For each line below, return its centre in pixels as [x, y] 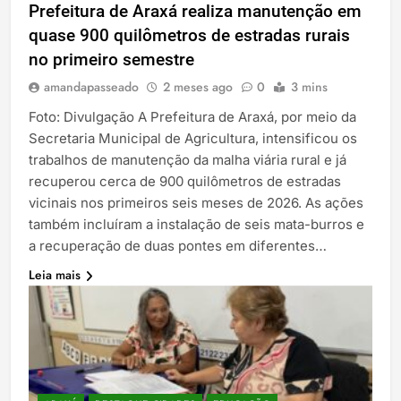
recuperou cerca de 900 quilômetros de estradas [185, 182]
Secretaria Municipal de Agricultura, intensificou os [193, 139]
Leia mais [55, 275]
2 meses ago [198, 87]
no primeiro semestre [111, 60]
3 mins [309, 87]
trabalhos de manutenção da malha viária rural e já [188, 160]
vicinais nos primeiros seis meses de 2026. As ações [196, 203]
